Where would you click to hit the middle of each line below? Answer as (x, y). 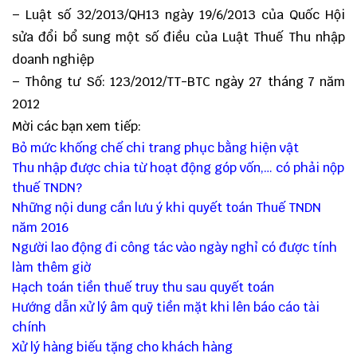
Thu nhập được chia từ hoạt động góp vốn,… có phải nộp (178, 168)
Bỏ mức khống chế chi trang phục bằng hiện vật (155, 148)
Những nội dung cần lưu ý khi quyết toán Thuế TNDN (167, 208)
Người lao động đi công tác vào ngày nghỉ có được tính (175, 248)
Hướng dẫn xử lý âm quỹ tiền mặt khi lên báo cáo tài (166, 308)
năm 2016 (40, 228)
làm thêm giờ (51, 268)
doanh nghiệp (53, 60)
